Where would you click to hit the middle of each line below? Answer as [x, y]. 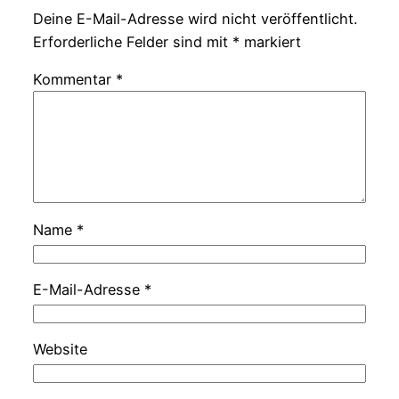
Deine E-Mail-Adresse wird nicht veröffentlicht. [195, 19]
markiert [270, 42]
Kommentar [74, 80]
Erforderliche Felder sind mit [132, 42]
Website [60, 350]
